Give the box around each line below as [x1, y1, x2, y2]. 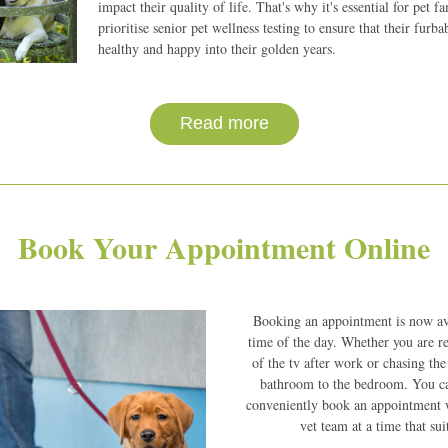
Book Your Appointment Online [18, 225, 430, 269]
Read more [179, 113, 269, 133]
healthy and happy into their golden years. [97, 39, 336, 58]
